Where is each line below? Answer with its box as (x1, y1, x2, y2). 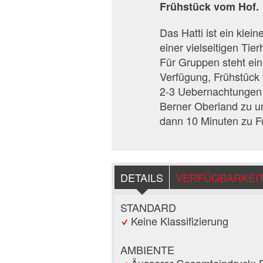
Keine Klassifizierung (131, 213, 228, 228)
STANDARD (120, 199, 176, 215)
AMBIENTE (120, 241, 174, 257)
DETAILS (120, 169, 163, 185)
